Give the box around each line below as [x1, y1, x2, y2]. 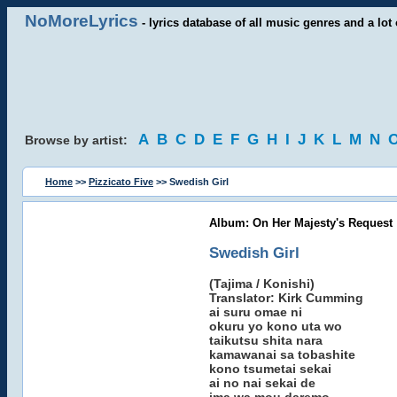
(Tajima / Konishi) [208, 276, 315, 291]
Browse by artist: [25, 133, 138, 147]
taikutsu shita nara [208, 333, 323, 347]
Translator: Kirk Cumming [208, 291, 363, 305]
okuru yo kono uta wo [208, 319, 342, 333]
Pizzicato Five [89, 176, 153, 187]
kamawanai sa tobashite [208, 347, 355, 362]
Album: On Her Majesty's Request [208, 216, 393, 230]
